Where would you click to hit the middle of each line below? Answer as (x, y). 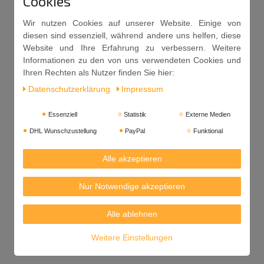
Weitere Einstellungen (132, 237)
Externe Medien (207, 114)
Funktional (207, 131)
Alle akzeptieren (132, 158)
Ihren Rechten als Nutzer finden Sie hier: (99, 72)
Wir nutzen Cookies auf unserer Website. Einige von (132, 23)
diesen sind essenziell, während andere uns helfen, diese (132, 35)
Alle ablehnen (132, 214)
